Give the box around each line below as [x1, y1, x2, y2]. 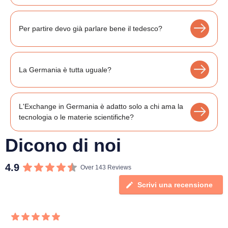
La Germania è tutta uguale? [19, 65, 111, 74]
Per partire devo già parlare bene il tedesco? [19, 24, 162, 33]
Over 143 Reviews [80, 164, 131, 172]
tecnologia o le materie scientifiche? [19, 113, 134, 122]
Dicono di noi [5, 135, 121, 156]
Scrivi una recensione [137, 181, 213, 189]
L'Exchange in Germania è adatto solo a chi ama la [19, 102, 183, 111]
